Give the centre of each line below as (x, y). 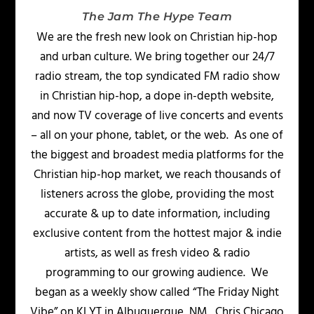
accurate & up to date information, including (157, 214)
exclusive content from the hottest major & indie (157, 234)
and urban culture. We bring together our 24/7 (157, 57)
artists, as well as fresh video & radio (157, 254)
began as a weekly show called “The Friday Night (157, 293)
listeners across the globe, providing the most (157, 195)
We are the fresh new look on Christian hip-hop (157, 38)
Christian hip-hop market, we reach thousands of (157, 175)
